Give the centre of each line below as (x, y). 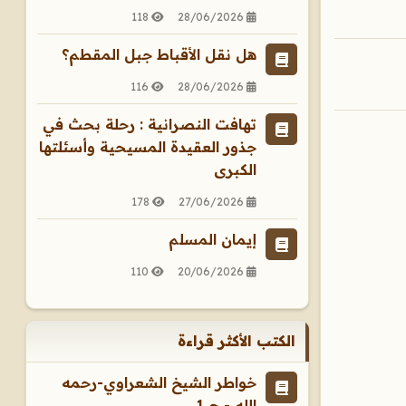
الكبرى (236, 169)
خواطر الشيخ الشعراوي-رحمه (159, 382)
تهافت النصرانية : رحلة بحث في (150, 124)
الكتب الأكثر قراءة (237, 341)
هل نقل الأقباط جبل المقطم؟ (159, 54)
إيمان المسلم (213, 239)
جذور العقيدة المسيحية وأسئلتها (148, 147)
